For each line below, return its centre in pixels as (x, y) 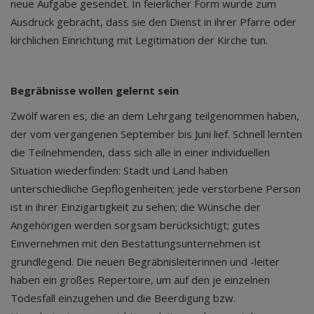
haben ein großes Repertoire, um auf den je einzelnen (140, 280)
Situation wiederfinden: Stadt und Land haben (119, 170)
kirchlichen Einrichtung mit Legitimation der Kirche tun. (141, 40)
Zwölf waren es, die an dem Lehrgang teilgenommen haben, (155, 116)
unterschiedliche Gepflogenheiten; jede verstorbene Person (156, 189)
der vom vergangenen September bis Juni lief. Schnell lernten (156, 134)
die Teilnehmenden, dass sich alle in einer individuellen (140, 152)
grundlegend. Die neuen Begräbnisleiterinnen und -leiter (145, 261)
